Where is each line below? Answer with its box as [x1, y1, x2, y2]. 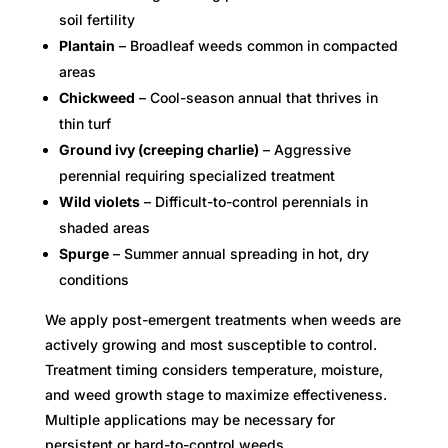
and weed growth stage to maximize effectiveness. [44, 385, 387, 403]
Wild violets [58, 192, 140, 210]
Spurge [58, 244, 109, 262]
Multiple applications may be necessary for [44, 410, 335, 428]
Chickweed [58, 88, 135, 106]
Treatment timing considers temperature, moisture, [44, 360, 383, 378]
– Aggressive [258, 140, 351, 158]
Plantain [58, 36, 115, 54]
